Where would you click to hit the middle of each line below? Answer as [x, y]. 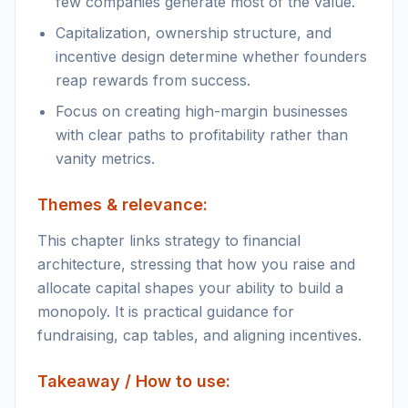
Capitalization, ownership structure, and [194, 33]
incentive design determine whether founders [211, 56]
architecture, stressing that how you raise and [196, 264]
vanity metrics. [105, 158]
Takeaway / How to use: [134, 381]
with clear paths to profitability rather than [202, 135]
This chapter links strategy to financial [169, 240]
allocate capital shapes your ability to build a [190, 288]
